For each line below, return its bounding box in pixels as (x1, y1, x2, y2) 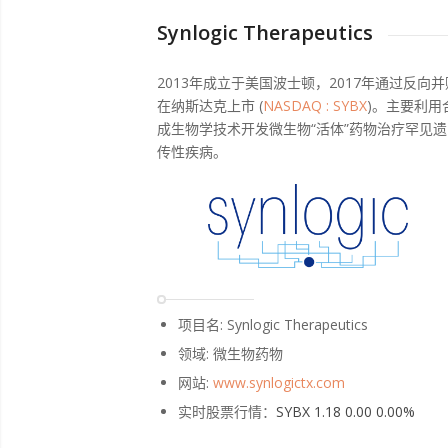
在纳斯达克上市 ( (157, 95, 263, 115)
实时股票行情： (178, 402, 276, 422)
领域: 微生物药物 (178, 344, 283, 364)
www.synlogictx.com (213, 373, 345, 393)
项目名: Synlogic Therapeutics (178, 315, 368, 335)
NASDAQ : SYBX (263, 95, 367, 115)
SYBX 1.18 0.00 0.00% (276, 402, 415, 422)
